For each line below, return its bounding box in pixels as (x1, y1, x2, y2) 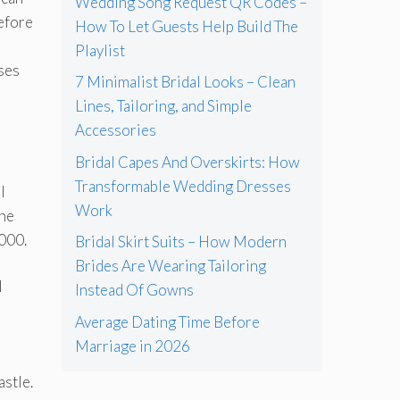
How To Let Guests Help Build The (74, 16, 298, 36)
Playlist (74, 40, 125, 60)
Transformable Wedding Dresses (74, 176, 291, 196)
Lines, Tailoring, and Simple (74, 96, 252, 116)
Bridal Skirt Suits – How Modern (74, 232, 287, 252)
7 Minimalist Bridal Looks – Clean (74, 72, 296, 92)
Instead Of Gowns (74, 280, 194, 300)
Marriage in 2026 (74, 336, 190, 355)
